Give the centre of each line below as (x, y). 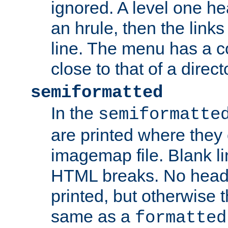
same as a (93, 217)
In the (75, 113)
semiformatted (97, 93)
